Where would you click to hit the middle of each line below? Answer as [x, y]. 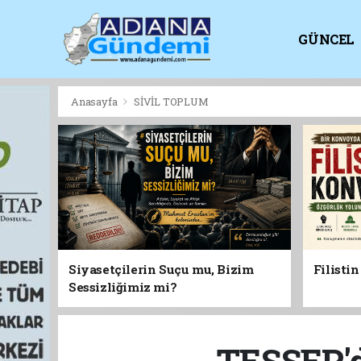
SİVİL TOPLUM [171, 102]
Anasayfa [95, 102]
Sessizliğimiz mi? [123, 287]
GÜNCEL [327, 39]
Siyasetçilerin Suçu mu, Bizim [161, 269]
